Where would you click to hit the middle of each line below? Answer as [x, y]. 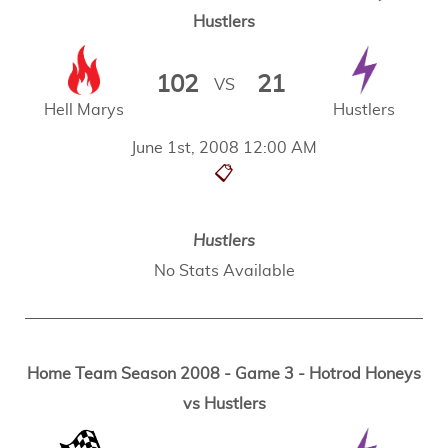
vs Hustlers [224, 403]
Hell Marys [83, 110]
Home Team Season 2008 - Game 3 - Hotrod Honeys [224, 373]
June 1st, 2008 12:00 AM [224, 147]
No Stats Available [224, 270]
